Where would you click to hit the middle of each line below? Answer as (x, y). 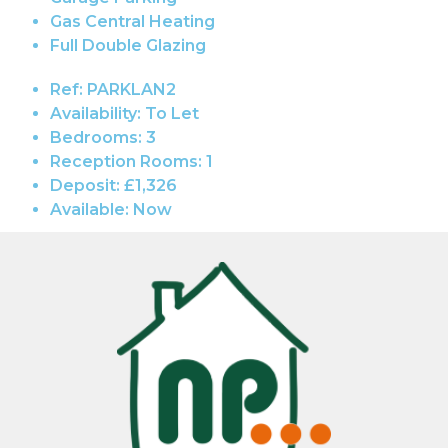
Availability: (95, 113)
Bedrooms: (96, 137)
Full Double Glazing (128, 45)
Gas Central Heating (132, 21)
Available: (89, 209)
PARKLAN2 (129, 89)
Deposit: (85, 185)
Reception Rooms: (126, 161)
